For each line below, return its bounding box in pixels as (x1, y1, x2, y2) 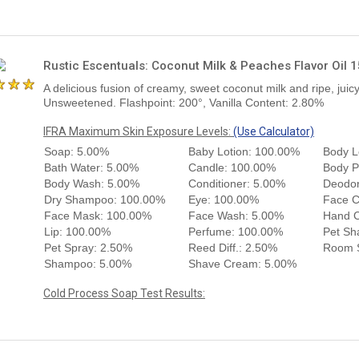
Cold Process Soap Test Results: (43, 286, 205, 300)
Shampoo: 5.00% (44, 256, 131, 270)
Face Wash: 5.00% (188, 208, 284, 222)
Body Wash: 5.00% (44, 176, 139, 190)
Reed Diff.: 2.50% (188, 240, 277, 254)
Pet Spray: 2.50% (44, 240, 132, 254)
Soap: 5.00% (44, 144, 109, 158)
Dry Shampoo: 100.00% (44, 192, 165, 206)
